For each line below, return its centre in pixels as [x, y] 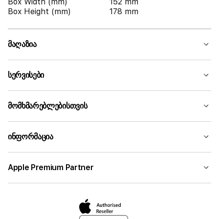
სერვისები [26, 75]
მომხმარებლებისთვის [48, 106]
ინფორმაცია [31, 137]
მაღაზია [22, 44]
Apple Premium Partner [51, 167]
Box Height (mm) [39, 11]
